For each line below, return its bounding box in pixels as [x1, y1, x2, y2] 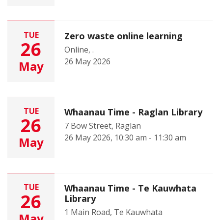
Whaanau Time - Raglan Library [64, 106, 202, 118]
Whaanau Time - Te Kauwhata [64, 182, 196, 194]
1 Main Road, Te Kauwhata [64, 207, 163, 218]
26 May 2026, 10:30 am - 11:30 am [64, 132, 186, 143]
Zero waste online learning [64, 30, 183, 42]
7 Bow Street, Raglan [64, 120, 141, 131]
